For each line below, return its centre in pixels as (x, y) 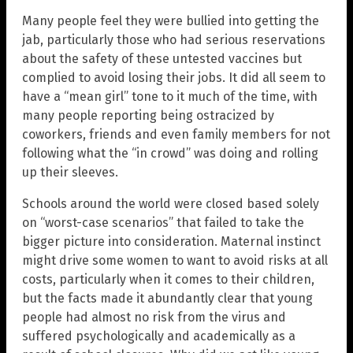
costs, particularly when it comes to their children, (168, 279)
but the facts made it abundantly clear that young (167, 298)
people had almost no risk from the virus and (154, 317)
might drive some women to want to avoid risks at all (175, 260)
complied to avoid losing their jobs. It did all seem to (174, 77)
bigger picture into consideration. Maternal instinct (171, 241)
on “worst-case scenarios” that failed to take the (163, 222)
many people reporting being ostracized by (148, 115)
